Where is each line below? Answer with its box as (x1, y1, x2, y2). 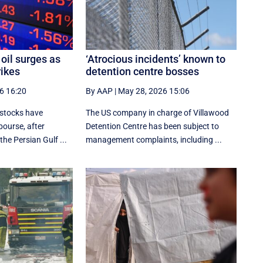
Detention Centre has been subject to (86, 122, 220, 131)
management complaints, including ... (86, 135, 222, 145)
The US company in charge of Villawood (86, 108, 230, 118)
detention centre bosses (86, 65, 200, 78)
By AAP (86, 86, 113, 96)
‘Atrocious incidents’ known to (86, 53, 226, 66)
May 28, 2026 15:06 (118, 86, 190, 96)
